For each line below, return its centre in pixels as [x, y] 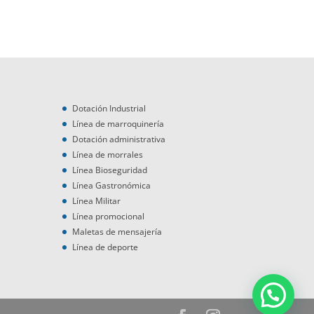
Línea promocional [109, 216]
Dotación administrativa [119, 139]
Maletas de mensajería [117, 231]
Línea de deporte [105, 247]
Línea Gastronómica [112, 185]
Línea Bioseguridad [110, 170]
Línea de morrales [108, 154]
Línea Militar [97, 200]
